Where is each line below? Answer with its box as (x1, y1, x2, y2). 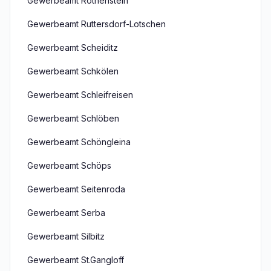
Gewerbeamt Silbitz (27, 231, 105, 241)
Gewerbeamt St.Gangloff (27, 255, 124, 265)
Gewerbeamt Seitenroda (27, 184, 125, 194)
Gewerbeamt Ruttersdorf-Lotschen (27, 19, 166, 29)
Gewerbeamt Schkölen (27, 66, 119, 76)
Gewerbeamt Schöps (27, 160, 111, 171)
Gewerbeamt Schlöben (27, 113, 119, 123)
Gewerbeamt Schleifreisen (27, 90, 133, 100)
